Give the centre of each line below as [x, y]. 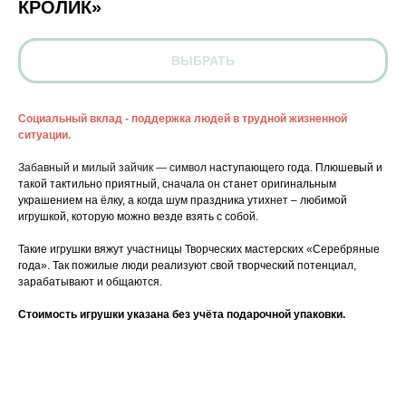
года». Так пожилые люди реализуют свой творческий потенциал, [187, 266]
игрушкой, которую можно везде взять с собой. [138, 217]
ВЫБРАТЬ [203, 61]
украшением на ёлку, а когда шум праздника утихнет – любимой [183, 200]
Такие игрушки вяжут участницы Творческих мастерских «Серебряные [199, 249]
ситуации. [44, 135]
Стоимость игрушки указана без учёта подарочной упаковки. [183, 314]
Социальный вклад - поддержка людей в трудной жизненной [183, 119]
